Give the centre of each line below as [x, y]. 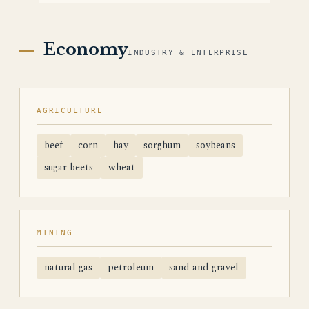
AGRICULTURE [70, 111]
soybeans [216, 145]
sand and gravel [204, 267]
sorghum [162, 145]
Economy [86, 49]
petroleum [131, 267]
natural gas [68, 267]
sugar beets [69, 167]
